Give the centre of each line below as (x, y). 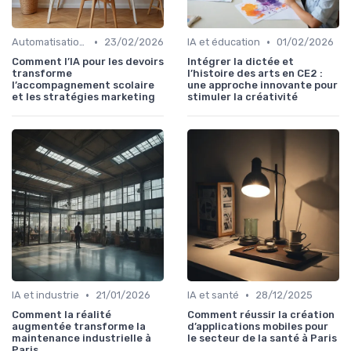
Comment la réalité (62, 315)
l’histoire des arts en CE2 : (255, 74)
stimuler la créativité (242, 97)
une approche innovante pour (262, 85)
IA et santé (213, 295)
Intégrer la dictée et (241, 62)
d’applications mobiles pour (258, 327)
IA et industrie (45, 295)
